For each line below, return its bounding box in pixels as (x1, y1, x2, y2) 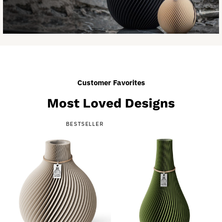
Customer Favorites (77, 78, 145, 87)
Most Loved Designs (47, 96, 175, 111)
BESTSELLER (66, 120, 104, 127)
